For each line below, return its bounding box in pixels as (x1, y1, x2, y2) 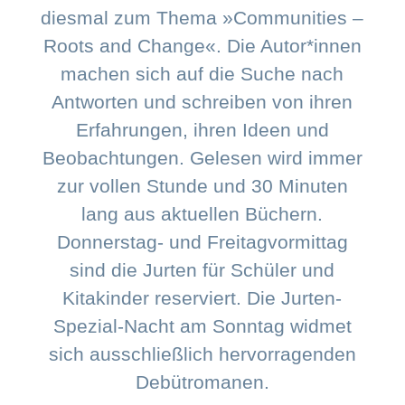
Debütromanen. (135, 372, 269, 393)
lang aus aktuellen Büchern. (81, 203, 324, 225)
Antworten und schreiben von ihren (52, 91, 353, 113)
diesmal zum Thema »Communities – (41, 7, 364, 29)
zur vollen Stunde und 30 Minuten (56, 175, 348, 197)
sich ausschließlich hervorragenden (48, 344, 356, 365)
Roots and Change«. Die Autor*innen (42, 35, 362, 57)
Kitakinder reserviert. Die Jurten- (62, 287, 343, 309)
